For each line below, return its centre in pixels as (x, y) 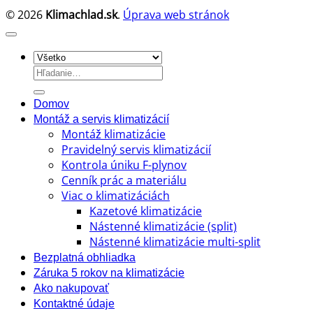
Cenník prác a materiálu (124, 181)
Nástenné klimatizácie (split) (163, 227)
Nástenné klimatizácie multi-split (175, 242)
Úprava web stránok (176, 15)
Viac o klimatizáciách (116, 196)
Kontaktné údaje (74, 304)
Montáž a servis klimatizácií (101, 119)
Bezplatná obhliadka (85, 258)
